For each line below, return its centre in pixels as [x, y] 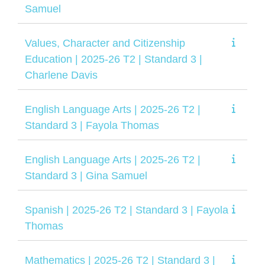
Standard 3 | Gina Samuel [86, 175]
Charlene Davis [61, 75]
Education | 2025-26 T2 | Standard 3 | [114, 59]
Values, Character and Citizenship [105, 43]
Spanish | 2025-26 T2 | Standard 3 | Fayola [127, 210]
